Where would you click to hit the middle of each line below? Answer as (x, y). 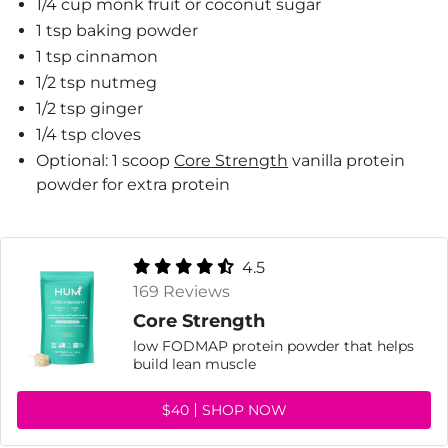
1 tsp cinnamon (97, 56)
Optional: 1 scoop (105, 160)
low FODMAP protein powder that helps (273, 346)
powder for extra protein (133, 184)
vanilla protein (346, 160)
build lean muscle (194, 364)
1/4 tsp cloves (88, 134)
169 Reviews (181, 291)
